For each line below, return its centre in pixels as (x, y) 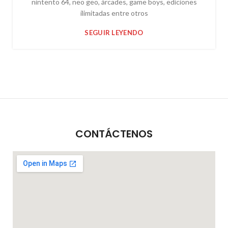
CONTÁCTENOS (114, 134)
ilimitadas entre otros (114, 13)
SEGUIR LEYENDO (114, 33)
